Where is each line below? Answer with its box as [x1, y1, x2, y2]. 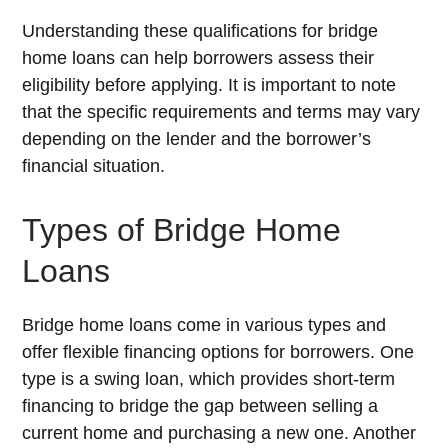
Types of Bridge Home [22, 212, 342, 248]
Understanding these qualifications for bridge [22, 21, 379, 41]
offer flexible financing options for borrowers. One [22, 342, 415, 362]
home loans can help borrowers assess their [22, 48, 375, 68]
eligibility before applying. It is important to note [22, 75, 397, 95]
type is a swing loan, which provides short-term [22, 369, 396, 389]
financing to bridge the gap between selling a [22, 396, 379, 416]
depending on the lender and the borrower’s [22, 129, 372, 149]
